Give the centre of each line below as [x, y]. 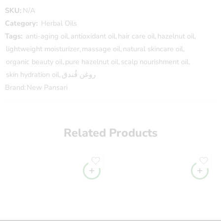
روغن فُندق [79, 75]
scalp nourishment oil [155, 62]
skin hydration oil [33, 75]
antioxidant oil [93, 36]
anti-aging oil [47, 36]
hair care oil [136, 36]
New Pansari [47, 88]
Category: [21, 23]
